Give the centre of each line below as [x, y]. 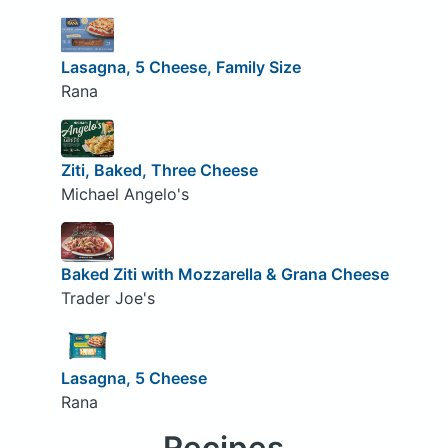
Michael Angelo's [124, 194]
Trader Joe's [107, 297]
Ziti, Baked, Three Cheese [159, 170]
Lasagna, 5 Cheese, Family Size [180, 66]
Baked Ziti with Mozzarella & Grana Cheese [224, 273]
